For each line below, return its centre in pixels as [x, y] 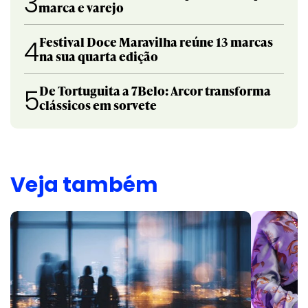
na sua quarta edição [99, 56]
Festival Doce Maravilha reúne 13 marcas [156, 42]
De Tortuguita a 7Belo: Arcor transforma [155, 91]
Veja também [84, 185]
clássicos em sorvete [98, 105]
